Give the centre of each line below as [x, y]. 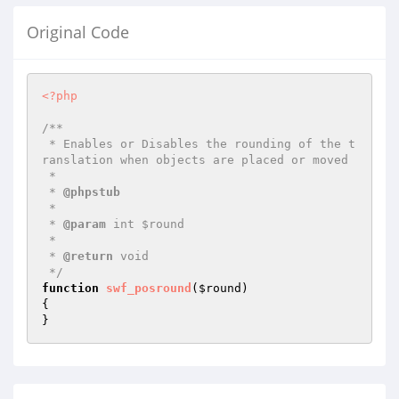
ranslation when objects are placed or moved [195, 160]
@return [88, 256]
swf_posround [149, 288]
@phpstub [92, 192]
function [70, 288]
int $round [145, 224]
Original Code [78, 32]
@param [85, 224]
